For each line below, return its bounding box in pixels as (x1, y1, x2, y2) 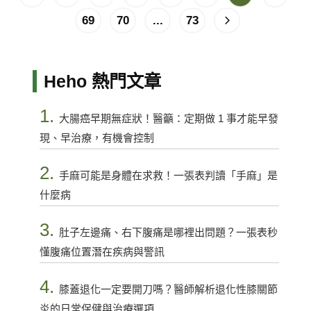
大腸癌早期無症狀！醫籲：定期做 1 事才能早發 (58, 112, 278, 125)
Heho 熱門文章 (43, 72, 161, 92)
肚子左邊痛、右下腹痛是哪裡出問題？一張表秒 (58, 226, 278, 239)
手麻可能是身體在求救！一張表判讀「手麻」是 (58, 169, 278, 182)
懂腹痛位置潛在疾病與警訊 (39, 246, 165, 258)
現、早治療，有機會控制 (39, 132, 154, 144)
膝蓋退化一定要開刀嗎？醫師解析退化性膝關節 (58, 283, 278, 296)
